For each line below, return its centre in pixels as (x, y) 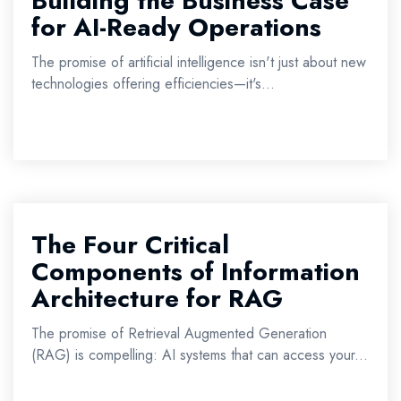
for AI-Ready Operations (176, 27)
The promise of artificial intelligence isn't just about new (199, 62)
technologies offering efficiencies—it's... (153, 84)
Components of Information (196, 272)
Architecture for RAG (157, 299)
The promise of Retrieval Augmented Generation (179, 333)
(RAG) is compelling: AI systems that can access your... (200, 355)
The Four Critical (130, 245)
